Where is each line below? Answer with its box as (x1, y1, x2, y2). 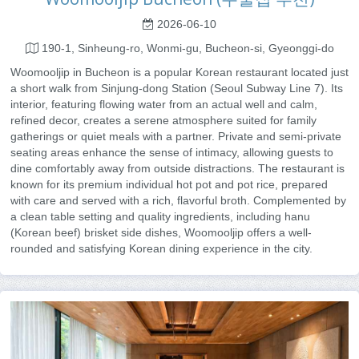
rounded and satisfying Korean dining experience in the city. (10, 241, 313, 255)
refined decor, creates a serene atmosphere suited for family (10, 113, 317, 127)
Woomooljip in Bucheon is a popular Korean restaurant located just (10, 65, 349, 79)
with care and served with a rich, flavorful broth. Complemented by (10, 193, 346, 207)
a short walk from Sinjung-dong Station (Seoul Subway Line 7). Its (10, 81, 343, 95)
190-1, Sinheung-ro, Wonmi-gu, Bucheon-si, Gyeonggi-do (38, 41, 334, 54)
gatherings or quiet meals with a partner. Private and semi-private (10, 129, 341, 143)
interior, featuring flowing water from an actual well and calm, (10, 97, 317, 111)
